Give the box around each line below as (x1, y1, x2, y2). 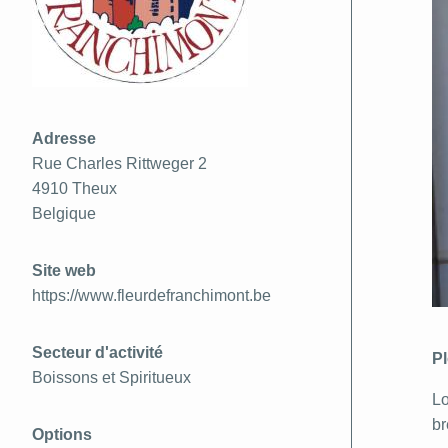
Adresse (32, 129, 96, 147)
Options (32, 425, 92, 443)
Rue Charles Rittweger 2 (32, 154, 207, 172)
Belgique (32, 204, 96, 222)
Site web (32, 261, 96, 279)
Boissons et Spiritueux (32, 368, 191, 386)
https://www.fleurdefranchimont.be (32, 286, 271, 304)
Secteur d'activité (32, 343, 163, 361)
